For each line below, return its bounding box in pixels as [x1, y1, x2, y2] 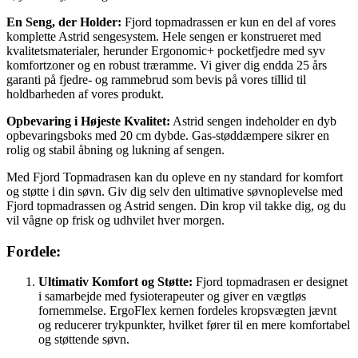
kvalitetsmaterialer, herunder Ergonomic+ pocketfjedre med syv [6, 43, 325, 58]
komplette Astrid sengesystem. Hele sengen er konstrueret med [6, 29, 321, 43]
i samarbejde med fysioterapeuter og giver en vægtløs [38, 289, 306, 304]
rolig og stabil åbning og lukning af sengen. [6, 142, 225, 157]
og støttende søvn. [38, 332, 129, 347]
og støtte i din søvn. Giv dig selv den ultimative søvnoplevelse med [6, 184, 343, 198]
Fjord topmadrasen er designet [193, 275, 348, 289]
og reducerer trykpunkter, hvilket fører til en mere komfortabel [38, 318, 350, 332]
